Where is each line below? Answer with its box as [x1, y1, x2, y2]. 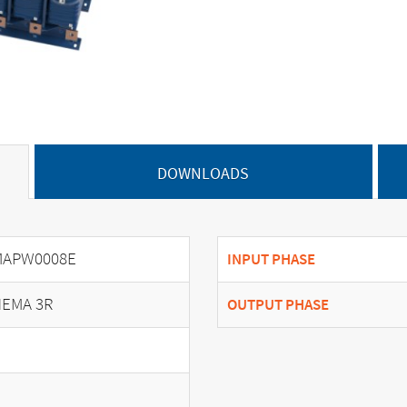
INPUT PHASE [227, 248, 315, 270]
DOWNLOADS [157, 162, 250, 184]
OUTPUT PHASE [227, 293, 329, 315]
